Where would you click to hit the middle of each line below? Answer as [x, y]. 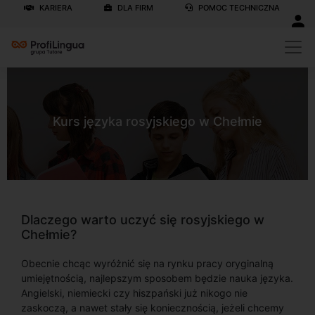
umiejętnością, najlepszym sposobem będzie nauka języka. [157, 278]
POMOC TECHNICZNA [238, 7]
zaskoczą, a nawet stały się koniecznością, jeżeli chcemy [153, 308]
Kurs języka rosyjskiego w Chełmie [157, 121]
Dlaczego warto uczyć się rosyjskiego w [143, 220]
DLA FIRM [134, 7]
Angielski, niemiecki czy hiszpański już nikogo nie [134, 293]
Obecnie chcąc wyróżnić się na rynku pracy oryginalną [147, 263]
